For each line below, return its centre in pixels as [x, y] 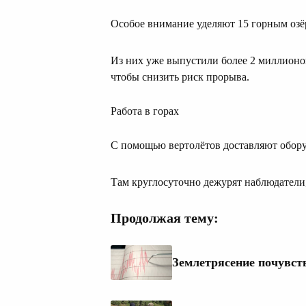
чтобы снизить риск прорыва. [180, 77]
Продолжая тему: [165, 218]
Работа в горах [145, 111]
